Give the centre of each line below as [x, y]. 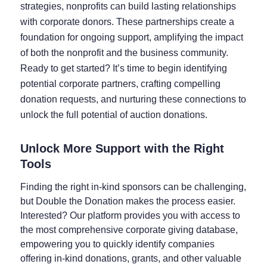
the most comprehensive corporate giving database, [129, 229]
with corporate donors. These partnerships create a [127, 21]
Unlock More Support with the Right [122, 148]
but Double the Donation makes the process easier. [128, 201]
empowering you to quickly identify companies [117, 244]
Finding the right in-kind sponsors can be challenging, [133, 187]
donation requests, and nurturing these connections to [133, 99]
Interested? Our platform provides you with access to [130, 215]
